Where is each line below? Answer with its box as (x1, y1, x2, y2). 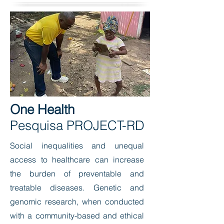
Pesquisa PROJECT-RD (10, 117, 148, 133)
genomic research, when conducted (10, 196, 144, 206)
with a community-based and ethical (10, 210, 144, 220)
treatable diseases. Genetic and (10, 182, 144, 192)
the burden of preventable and (10, 168, 144, 178)
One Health (10, 101, 74, 117)
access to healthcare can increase (10, 154, 144, 164)
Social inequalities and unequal (10, 140, 144, 150)
